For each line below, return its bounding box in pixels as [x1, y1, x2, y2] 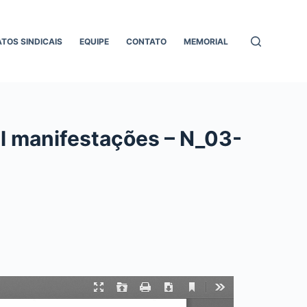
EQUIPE [79, 36, 110, 47]
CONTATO [126, 36, 167, 47]
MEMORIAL [184, 36, 229, 47]
